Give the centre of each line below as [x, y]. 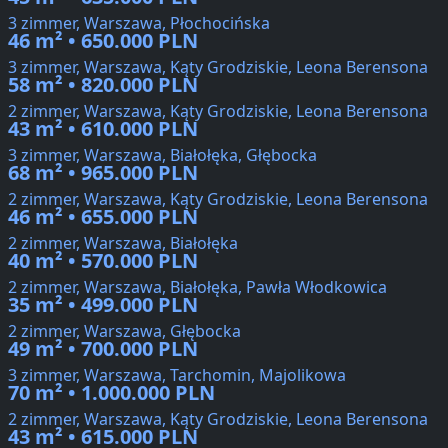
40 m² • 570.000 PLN [103, 261]
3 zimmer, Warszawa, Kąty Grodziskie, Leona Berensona [218, 67]
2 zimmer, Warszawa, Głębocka [124, 331]
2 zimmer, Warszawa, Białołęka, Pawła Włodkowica [197, 287]
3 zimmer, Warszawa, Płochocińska [139, 23]
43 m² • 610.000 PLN [103, 129]
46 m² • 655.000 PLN [103, 217]
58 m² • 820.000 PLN [103, 85]
